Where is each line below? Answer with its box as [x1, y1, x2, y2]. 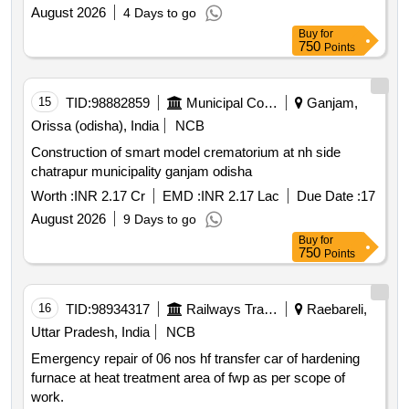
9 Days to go [123, 212, 196, 227]
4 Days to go [123, 5, 196, 21]
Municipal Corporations [264, 95, 278, 111]
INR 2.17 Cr [74, 188, 145, 204]
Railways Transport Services [264, 301, 278, 318]
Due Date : [297, 188, 361, 204]
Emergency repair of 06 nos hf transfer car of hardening [31, 351, 360, 367]
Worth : [31, 188, 74, 204]
